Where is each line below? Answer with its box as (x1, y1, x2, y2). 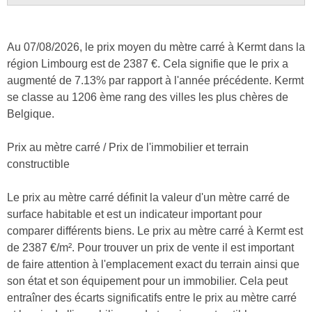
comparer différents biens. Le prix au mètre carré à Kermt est (7, 224, 303, 237)
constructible (7, 157, 70, 170)
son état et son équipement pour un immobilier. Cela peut (7, 274, 288, 287)
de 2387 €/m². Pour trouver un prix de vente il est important (7, 241, 294, 253)
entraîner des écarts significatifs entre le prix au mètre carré (7, 291, 297, 304)
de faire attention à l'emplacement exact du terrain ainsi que (7, 258, 299, 270)
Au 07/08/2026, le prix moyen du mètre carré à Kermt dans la (7, 40, 305, 53)
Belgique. (7, 107, 54, 120)
